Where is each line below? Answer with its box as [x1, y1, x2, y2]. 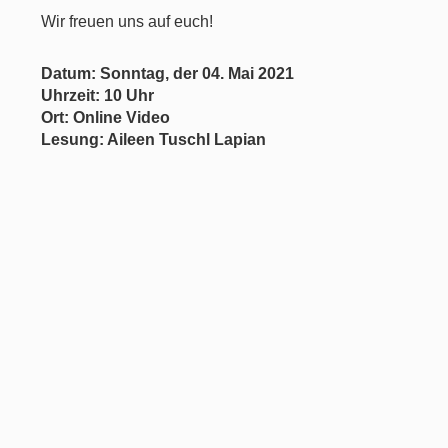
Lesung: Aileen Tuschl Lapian [41, 131, 267, 148]
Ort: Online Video [41, 109, 171, 126]
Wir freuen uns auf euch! [41, 13, 214, 30]
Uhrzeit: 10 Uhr [41, 87, 155, 104]
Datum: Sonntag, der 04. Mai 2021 [41, 65, 295, 82]
